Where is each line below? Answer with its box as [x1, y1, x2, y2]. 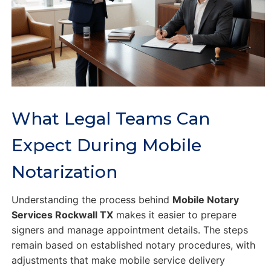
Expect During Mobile [11, 135, 201, 156]
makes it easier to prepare [113, 209, 237, 221]
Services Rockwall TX [11, 209, 113, 221]
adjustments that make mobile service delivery [11, 254, 225, 267]
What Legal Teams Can [11, 108, 210, 129]
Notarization [11, 162, 117, 183]
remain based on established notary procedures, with [11, 239, 255, 252]
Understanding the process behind [11, 194, 172, 206]
